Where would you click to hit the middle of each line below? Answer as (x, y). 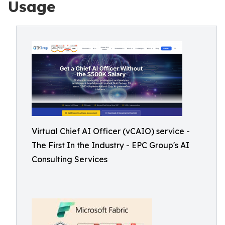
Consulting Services (70, 159)
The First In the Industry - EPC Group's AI (110, 145)
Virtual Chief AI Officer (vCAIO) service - (111, 131)
